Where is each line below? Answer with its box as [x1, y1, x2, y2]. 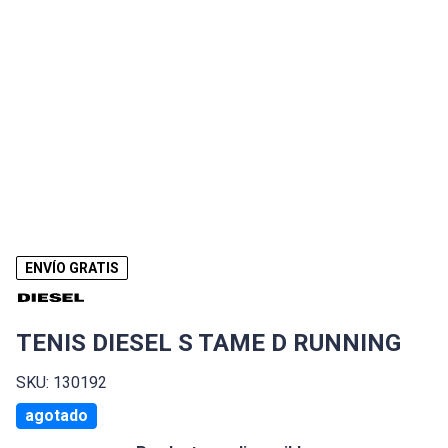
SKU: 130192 [15, 373, 107, 393]
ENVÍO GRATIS [24, 260, 119, 277]
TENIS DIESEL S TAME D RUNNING [15, 329, 401, 358]
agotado [24, 406, 88, 426]
